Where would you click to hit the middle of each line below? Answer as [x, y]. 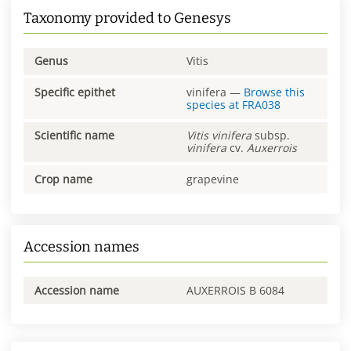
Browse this [274, 92]
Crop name [63, 179]
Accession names [81, 246]
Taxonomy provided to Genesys [127, 18]
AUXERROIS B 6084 [235, 290]
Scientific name [74, 136]
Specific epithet [75, 92]
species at [214, 104]
